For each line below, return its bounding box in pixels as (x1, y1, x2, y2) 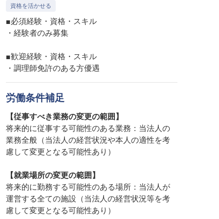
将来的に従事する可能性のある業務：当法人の (6, 124, 170, 133)
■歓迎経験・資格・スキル (6, 52, 97, 61)
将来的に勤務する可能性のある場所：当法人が (6, 182, 170, 192)
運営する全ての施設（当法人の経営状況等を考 (6, 194, 170, 203)
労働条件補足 (6, 92, 65, 104)
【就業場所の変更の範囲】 (6, 171, 100, 180)
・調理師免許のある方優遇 (6, 64, 100, 73)
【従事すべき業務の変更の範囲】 (6, 112, 123, 121)
